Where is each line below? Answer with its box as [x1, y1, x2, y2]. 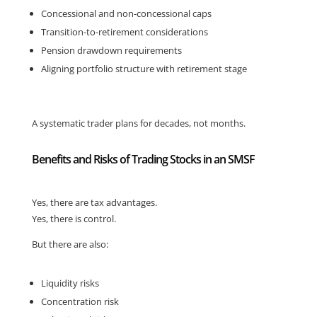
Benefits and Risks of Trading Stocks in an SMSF [31, 151, 255, 167]
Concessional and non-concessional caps [40, 7, 212, 20]
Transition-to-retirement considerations [40, 25, 208, 38]
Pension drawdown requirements [40, 44, 182, 57]
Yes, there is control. [31, 212, 116, 225]
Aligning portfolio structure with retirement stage [40, 62, 247, 75]
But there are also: [31, 238, 108, 250]
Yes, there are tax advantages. [31, 196, 157, 209]
